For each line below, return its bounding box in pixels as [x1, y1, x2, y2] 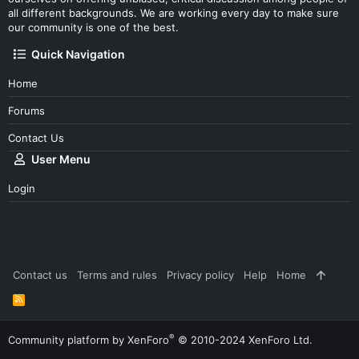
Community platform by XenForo [8, 333, 169, 346]
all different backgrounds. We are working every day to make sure [8, 6, 339, 20]
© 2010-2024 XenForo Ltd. [178, 333, 313, 346]
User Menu [31, 152, 91, 167]
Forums [8, 103, 45, 117]
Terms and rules [77, 268, 157, 282]
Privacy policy [167, 268, 234, 282]
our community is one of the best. [8, 21, 179, 34]
